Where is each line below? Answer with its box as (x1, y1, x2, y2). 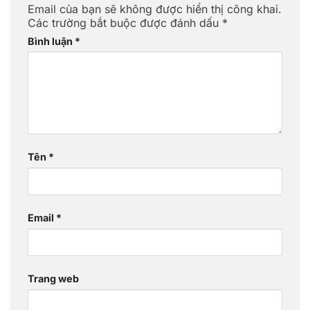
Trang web (28, 273, 79, 285)
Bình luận (28, 35, 75, 47)
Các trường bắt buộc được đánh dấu (28, 15, 222, 30)
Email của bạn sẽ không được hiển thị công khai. (28, 1, 282, 16)
